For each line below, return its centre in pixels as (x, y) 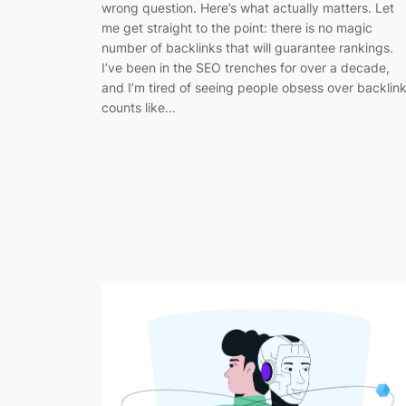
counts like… (139, 107)
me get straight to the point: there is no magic (237, 27)
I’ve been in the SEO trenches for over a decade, (246, 67)
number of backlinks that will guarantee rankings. (247, 47)
